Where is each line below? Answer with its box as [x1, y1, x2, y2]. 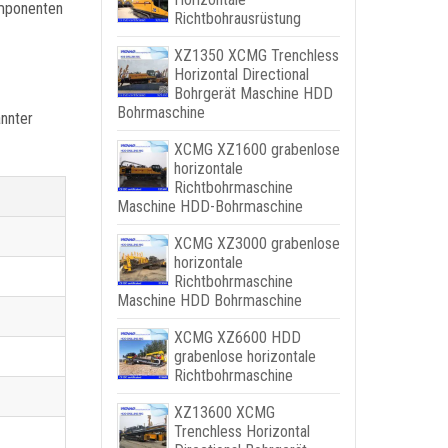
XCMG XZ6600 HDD [173, 328, 301, 347]
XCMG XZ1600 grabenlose [173, 140, 340, 159]
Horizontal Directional [173, 65, 309, 84]
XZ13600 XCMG [173, 403, 275, 422]
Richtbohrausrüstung [173, 9, 301, 28]
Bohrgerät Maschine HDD [173, 84, 333, 103]
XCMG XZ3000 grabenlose [173, 234, 340, 253]
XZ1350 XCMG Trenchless [173, 46, 339, 65]
